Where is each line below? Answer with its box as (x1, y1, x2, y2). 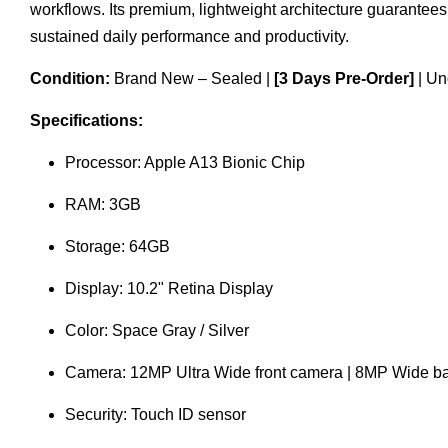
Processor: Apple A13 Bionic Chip (65, 154, 305, 171)
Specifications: (30, 112, 143, 129)
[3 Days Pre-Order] (274, 70, 414, 87)
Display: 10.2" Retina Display (65, 280, 273, 297)
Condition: (30, 70, 110, 87)
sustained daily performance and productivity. (30, 28, 349, 45)
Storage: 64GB (65, 238, 170, 255)
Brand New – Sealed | (110, 70, 274, 87)
